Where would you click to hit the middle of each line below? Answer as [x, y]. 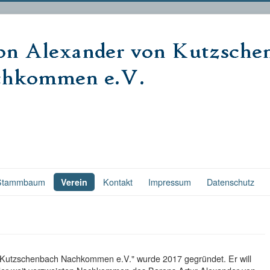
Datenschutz [230, 182]
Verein [74, 182]
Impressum [169, 182]
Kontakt [118, 182]
